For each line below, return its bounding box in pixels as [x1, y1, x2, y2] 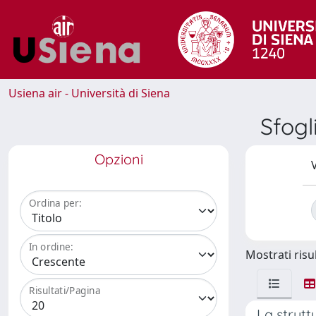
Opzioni [94, 150, 143, 168]
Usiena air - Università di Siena [8, 85, 170, 101]
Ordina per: [29, 196, 82, 210]
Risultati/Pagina [29, 284, 101, 298]
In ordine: [29, 240, 73, 254]
